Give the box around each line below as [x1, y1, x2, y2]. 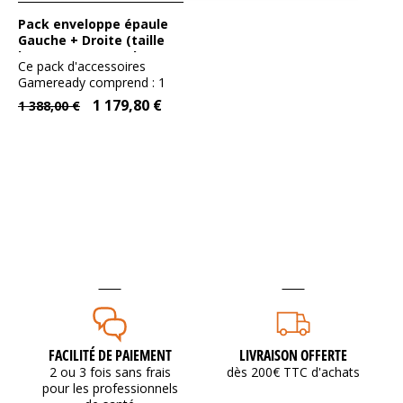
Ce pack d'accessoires [18, 58, 146, 76]
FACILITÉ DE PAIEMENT [48, 345, 172, 365]
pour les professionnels [41, 379, 178, 397]
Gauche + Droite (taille [18, 31, 165, 49]
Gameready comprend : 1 [18, 74, 166, 92]
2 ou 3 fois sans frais [49, 363, 171, 381]
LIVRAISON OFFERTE [239, 345, 347, 365]
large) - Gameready [18, 48, 144, 66]
